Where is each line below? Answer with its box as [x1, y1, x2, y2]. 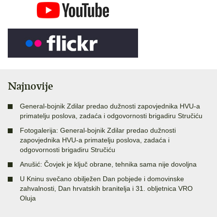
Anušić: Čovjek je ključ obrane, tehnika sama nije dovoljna [20, 160, 197, 168]
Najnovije [8, 79, 53, 93]
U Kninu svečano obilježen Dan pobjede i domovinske [20, 174, 184, 183]
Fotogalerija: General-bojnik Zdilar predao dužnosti [20, 126, 176, 134]
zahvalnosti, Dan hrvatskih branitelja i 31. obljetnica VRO [20, 184, 193, 192]
